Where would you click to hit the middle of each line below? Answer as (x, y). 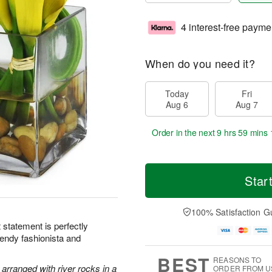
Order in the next (185, 132)
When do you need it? (200, 63)
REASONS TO (237, 260)
